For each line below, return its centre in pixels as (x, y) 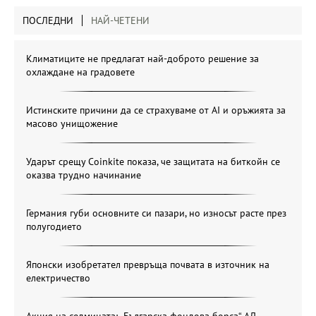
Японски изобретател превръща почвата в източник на (148, 264)
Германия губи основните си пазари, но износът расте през (156, 213)
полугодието (54, 226)
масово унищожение (72, 123)
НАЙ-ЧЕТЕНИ (120, 20)
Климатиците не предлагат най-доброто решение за (142, 58)
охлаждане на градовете (80, 72)
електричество (58, 278)
